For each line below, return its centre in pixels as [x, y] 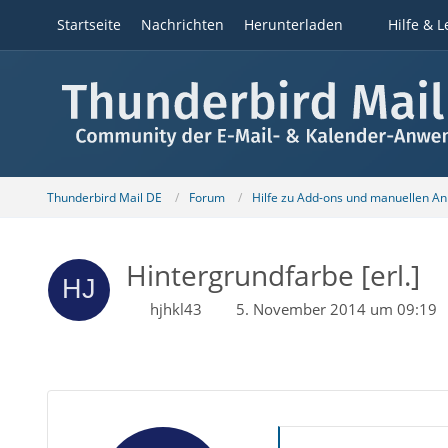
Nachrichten [182, 24]
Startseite [88, 24]
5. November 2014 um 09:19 [336, 309]
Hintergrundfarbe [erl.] [272, 275]
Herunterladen [293, 24]
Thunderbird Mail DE [104, 197]
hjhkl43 [175, 309]
